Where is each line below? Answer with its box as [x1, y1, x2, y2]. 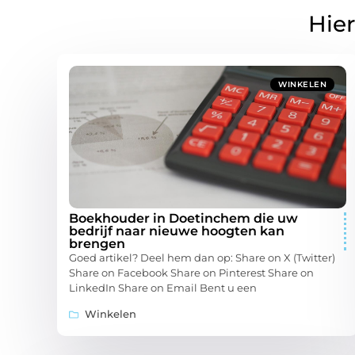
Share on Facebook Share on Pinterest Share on [69, 266, 314, 280]
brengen [69, 236, 125, 252]
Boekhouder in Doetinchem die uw [69, 211, 298, 227]
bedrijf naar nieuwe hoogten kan [69, 223, 284, 239]
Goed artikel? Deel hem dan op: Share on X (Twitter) [69, 251, 335, 265]
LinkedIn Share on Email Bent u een [69, 281, 257, 295]
